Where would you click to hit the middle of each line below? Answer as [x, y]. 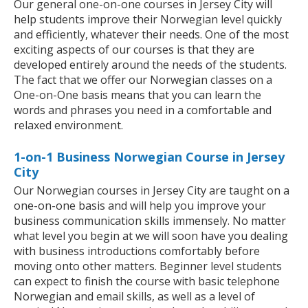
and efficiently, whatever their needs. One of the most [151, 35]
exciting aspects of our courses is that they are [134, 50]
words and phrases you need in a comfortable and [143, 110]
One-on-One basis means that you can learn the [137, 95]
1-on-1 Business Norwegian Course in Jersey [149, 157]
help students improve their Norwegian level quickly [148, 20]
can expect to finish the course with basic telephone [147, 282]
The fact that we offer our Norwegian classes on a [143, 80]
